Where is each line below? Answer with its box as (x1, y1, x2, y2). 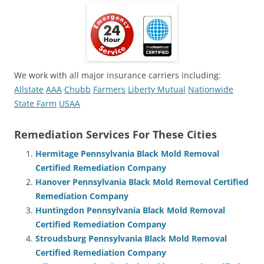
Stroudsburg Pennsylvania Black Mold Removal (35, 232, 227, 244)
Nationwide (188, 83, 233, 95)
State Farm (14, 97, 57, 109)
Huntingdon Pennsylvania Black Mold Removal (35, 204, 225, 216)
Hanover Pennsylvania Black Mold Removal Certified (35, 176, 249, 187)
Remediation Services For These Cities (14, 127, 217, 141)
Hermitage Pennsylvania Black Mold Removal (35, 147, 219, 159)
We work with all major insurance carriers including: (14, 69, 221, 81)
